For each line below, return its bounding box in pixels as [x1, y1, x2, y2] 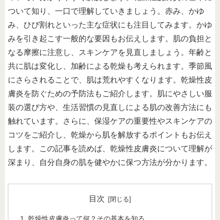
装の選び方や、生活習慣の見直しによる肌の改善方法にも [8, 103, 212, 112]
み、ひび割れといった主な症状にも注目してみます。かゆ [8, 21, 212, 29]
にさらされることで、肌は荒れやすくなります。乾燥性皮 [8, 76, 212, 84]
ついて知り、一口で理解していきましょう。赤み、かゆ [8, 7, 204, 16]
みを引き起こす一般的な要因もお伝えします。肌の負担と [8, 34, 212, 43]
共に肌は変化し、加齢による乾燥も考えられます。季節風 [8, 62, 212, 71]
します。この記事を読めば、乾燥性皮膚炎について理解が [8, 144, 212, 153]
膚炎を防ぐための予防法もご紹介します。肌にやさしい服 [8, 89, 212, 98]
